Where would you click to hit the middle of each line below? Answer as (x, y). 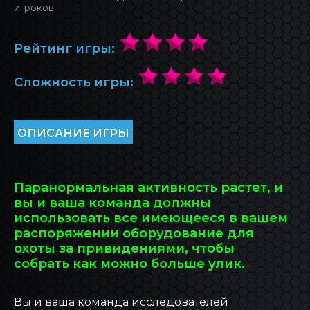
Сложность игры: (75, 82)
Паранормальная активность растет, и (148, 187)
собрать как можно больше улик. (129, 263)
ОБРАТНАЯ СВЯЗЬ (155, 67)
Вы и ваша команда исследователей (121, 302)
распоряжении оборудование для (134, 233)
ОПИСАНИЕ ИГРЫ (73, 134)
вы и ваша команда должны (112, 202)
